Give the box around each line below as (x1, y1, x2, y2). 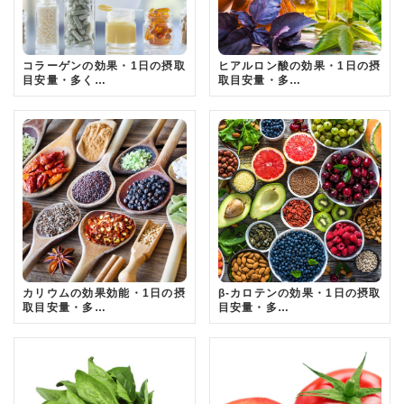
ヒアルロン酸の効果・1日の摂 (217, 59, 381, 72)
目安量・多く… (23, 73, 106, 87)
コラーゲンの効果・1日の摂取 (23, 59, 186, 72)
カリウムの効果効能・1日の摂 (23, 287, 186, 300)
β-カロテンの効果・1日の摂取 (217, 287, 381, 300)
